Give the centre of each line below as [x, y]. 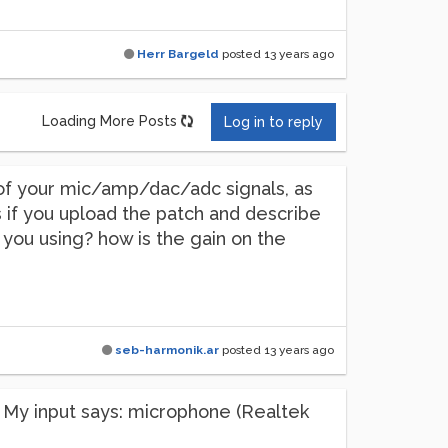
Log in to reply [273, 122]
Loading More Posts [109, 120]
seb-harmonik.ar [167, 350]
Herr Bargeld [178, 54]
